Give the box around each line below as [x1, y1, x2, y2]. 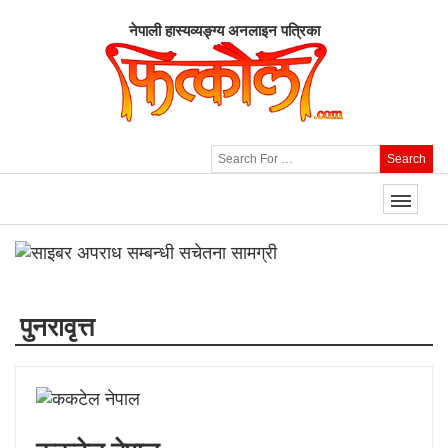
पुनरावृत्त [20, 312, 95, 343]
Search [387, 152, 426, 166]
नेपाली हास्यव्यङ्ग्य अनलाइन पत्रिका [128, 22, 320, 39]
